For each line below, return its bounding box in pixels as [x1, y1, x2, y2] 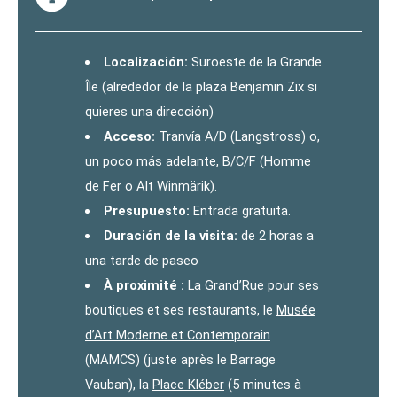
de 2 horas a [237, 227, 314, 244]
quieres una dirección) [85, 103, 214, 120]
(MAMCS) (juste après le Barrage [85, 351, 276, 368]
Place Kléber [152, 376, 224, 393]
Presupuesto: [103, 202, 190, 219]
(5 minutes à [224, 376, 301, 393]
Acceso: [103, 128, 155, 144]
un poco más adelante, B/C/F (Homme [85, 152, 311, 169]
